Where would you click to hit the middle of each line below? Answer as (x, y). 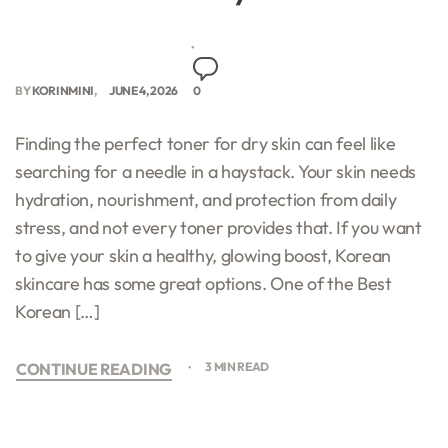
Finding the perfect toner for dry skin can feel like (205, 143)
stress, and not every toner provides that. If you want (218, 227)
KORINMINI (63, 90)
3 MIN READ (237, 367)
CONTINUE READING (94, 368)
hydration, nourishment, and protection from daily (206, 199)
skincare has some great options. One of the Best (203, 283)
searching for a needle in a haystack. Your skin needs (216, 171)
